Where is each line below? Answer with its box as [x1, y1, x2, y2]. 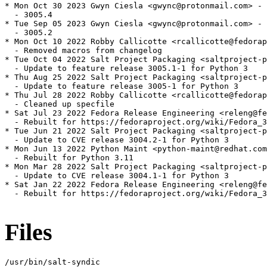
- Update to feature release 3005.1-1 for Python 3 [5, 64, 248, 73]
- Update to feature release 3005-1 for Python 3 [5, 82, 238, 91]
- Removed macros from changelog [5, 46, 162, 55]
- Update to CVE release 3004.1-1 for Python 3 [5, 171, 229, 181]
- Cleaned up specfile [5, 100, 114, 109]
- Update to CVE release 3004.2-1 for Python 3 [5, 135, 229, 145]
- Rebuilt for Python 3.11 [5, 153, 133, 163]
